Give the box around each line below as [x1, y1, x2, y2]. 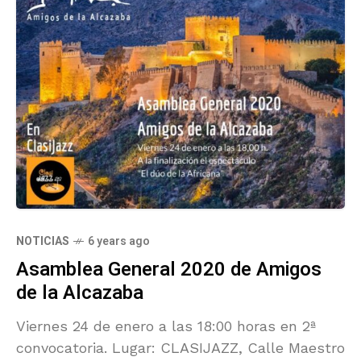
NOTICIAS [16, 232, 69, 250]
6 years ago [88, 232, 150, 250]
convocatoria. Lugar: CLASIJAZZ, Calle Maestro [16, 338, 112, 356]
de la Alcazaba [16, 278, 143, 307]
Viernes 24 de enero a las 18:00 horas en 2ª [16, 317, 73, 334]
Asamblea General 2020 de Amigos [16, 255, 322, 284]
